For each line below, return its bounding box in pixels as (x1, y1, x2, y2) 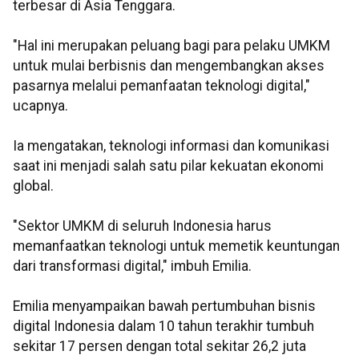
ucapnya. (13, 98, 68, 115)
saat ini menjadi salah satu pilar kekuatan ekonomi (13, 158, 324, 175)
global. (13, 178, 54, 195)
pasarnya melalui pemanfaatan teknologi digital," (13, 78, 310, 95)
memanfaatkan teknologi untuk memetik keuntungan (13, 238, 340, 255)
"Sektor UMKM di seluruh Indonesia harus (13, 218, 272, 235)
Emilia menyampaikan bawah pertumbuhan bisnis (13, 298, 316, 315)
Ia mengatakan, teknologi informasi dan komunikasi (13, 138, 329, 155)
